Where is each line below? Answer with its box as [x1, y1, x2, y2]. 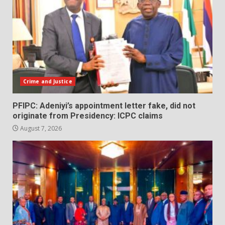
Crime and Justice [23, 77, 72, 85]
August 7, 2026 [19, 124, 62, 133]
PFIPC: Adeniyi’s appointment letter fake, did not [13, 100, 195, 110]
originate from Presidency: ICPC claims [13, 110, 163, 121]
